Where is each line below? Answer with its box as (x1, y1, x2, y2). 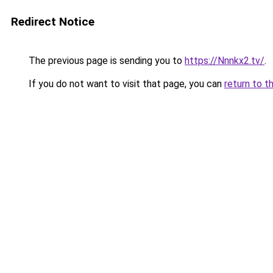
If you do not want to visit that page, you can (26, 78, 224, 90)
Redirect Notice (11, 15, 94, 29)
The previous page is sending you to (26, 55, 185, 66)
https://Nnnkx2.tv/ (185, 55, 264, 66)
